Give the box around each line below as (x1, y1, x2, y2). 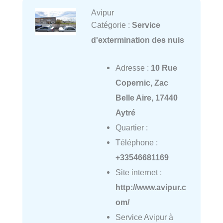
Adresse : (115, 63, 151, 73)
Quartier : (115, 123, 148, 132)
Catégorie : (91, 20, 132, 29)
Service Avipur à (115, 213, 173, 222)
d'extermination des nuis (91, 35, 184, 44)
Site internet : (115, 168, 162, 177)
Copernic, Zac (115, 78, 168, 88)
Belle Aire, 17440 (115, 93, 178, 103)
